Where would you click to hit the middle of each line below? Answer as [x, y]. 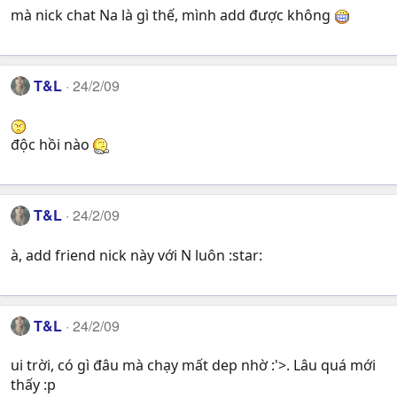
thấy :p [33, 385]
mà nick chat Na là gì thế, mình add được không [172, 15]
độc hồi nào [52, 145]
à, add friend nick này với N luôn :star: [136, 255]
